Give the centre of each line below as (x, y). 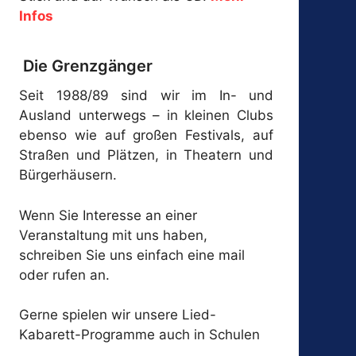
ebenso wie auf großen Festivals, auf (146, 135)
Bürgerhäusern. (68, 175)
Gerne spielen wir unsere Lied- (118, 315)
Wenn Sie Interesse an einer (108, 215)
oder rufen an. (65, 275)
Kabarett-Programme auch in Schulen (140, 335)
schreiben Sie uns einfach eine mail (132, 255)
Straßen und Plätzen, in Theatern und (146, 155)
